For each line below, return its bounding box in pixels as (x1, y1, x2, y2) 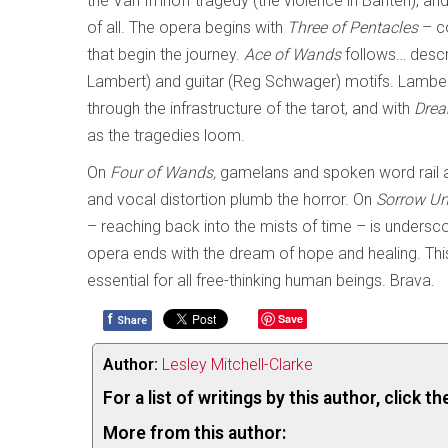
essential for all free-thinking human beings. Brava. (87, 271, 435, 290)
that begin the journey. (87, 45, 244, 64)
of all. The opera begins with (87, 18, 287, 37)
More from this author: (103, 423, 286, 443)
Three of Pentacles (287, 18, 422, 37)
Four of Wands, (110, 163, 216, 182)
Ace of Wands (244, 45, 345, 64)
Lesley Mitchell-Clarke (162, 355, 313, 374)
